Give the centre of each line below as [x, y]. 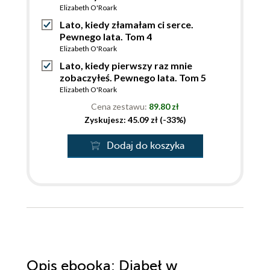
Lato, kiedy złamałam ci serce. [127, 25]
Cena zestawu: [120, 107]
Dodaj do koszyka [145, 146]
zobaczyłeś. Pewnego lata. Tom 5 [133, 78]
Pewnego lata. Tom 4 [106, 37]
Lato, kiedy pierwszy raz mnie [126, 66]
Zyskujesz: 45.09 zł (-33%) [135, 120]
